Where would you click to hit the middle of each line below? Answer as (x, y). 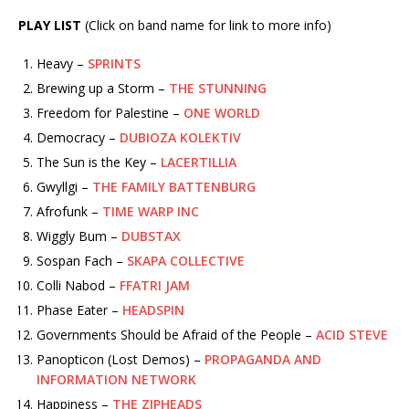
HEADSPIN (153, 310)
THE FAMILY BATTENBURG (174, 187)
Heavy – (62, 64)
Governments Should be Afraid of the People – (176, 335)
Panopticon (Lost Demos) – (121, 360)
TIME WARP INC (151, 212)
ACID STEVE (352, 335)
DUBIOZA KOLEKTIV (180, 138)
